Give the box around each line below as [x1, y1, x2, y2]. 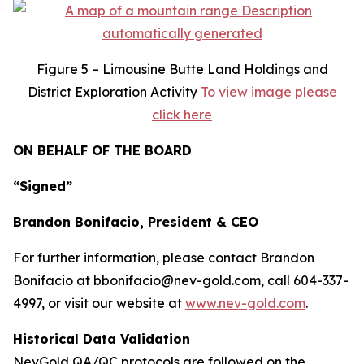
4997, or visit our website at [13, 295, 185, 311]
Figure [36, 61, 81, 77]
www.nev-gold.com [185, 295, 305, 311]
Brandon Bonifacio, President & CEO [13, 214, 258, 230]
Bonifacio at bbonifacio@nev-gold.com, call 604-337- [13, 272, 349, 288]
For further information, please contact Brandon [13, 249, 314, 266]
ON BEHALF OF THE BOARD [13, 142, 192, 158]
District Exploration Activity [27, 84, 201, 100]
